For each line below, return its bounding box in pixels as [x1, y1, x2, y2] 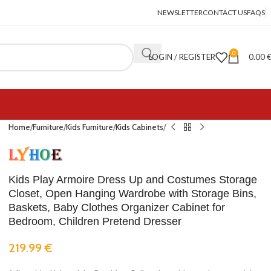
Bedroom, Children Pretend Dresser [8, 215, 181, 227]
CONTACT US [203, 7, 247, 17]
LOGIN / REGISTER [149, 52, 215, 62]
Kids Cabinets [116, 122, 163, 132]
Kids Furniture [66, 122, 113, 132]
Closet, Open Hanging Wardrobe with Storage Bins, [8, 187, 256, 200]
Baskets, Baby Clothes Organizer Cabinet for [8, 201, 225, 214]
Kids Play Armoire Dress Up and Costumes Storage [8, 173, 257, 186]
